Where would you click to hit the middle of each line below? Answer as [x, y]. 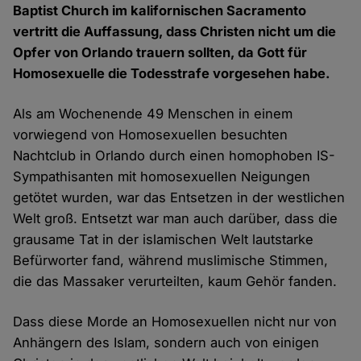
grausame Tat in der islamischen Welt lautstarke [164, 240]
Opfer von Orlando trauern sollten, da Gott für [160, 53]
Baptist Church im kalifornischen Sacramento [160, 11]
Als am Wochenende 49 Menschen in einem [153, 114]
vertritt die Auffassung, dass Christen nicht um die [175, 32]
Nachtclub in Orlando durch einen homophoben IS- [174, 156]
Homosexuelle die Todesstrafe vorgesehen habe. [172, 74]
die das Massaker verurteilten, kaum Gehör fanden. [175, 282]
